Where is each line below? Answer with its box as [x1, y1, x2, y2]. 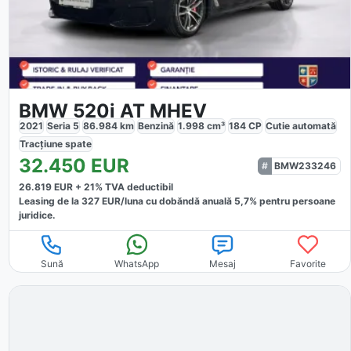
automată [291, 120, 336, 132]
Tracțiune [19, 138, 65, 150]
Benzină [137, 120, 174, 132]
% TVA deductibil [94, 181, 173, 194]
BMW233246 [273, 160, 336, 172]
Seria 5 [46, 120, 79, 132]
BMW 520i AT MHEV [18, 100, 207, 123]
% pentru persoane [248, 195, 335, 208]
